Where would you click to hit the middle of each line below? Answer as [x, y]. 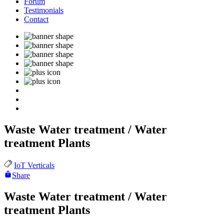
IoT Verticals [34, 165]
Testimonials [44, 10]
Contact [36, 19]
